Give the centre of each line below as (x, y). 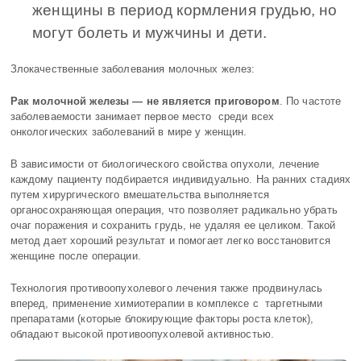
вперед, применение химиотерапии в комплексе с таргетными (166, 303)
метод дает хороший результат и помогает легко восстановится (170, 241)
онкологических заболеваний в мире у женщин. (129, 132)
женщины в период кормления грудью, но (185, 10)
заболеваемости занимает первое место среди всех (142, 116)
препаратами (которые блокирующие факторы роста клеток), (162, 319)
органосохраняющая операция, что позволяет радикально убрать (174, 210)
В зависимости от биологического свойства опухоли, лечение (165, 164)
